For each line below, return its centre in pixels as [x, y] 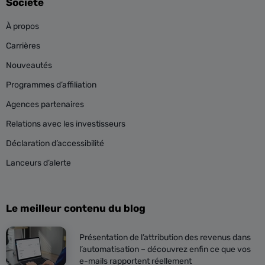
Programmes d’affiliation [51, 85]
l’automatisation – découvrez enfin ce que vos [165, 250]
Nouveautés [29, 66]
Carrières [23, 46]
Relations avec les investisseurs [66, 124]
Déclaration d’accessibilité [55, 144]
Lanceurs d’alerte [38, 163]
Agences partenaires [45, 105]
